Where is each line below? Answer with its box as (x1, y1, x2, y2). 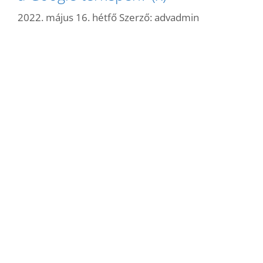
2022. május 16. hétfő (18, 10, 117, 24)
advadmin (154, 10, 199, 24)
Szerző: (119, 10, 154, 24)
